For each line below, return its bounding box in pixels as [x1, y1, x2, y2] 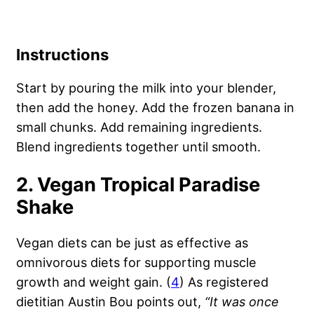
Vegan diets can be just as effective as [16, 235, 248, 251]
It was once [210, 294, 279, 310]
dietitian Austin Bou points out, [16, 294, 205, 310]
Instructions [16, 46, 112, 64]
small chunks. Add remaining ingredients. [16, 119, 262, 135]
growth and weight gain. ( [16, 274, 171, 290]
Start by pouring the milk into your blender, [16, 80, 276, 96]
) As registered [179, 274, 268, 290]
